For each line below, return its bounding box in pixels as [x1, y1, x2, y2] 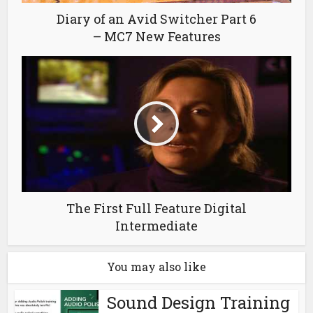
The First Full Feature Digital [66, 199, 247, 217]
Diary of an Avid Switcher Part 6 [57, 10, 256, 27]
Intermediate [115, 217, 198, 234]
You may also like [107, 259, 206, 274]
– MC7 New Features [92, 27, 221, 45]
